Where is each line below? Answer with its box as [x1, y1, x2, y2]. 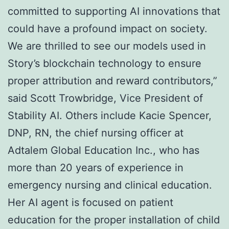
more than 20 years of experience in [8, 162, 184, 174]
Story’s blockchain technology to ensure [8, 57, 201, 70]
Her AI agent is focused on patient [8, 196, 173, 209]
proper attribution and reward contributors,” [8, 75, 217, 87]
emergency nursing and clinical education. [8, 179, 212, 192]
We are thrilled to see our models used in [8, 40, 206, 53]
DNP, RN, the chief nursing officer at [8, 127, 184, 140]
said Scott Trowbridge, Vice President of [8, 92, 203, 105]
